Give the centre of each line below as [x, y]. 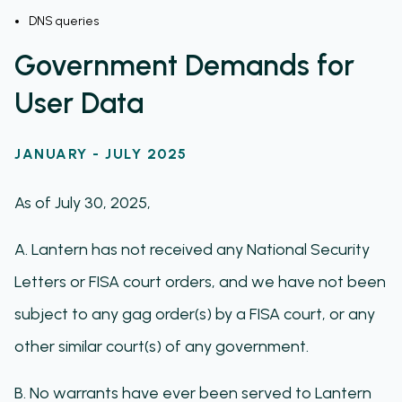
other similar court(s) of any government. [162, 346]
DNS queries [64, 21]
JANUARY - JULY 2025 [101, 154]
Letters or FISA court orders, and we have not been [200, 282]
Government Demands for [184, 66]
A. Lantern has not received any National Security [192, 249]
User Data [79, 103]
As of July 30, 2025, [83, 203]
